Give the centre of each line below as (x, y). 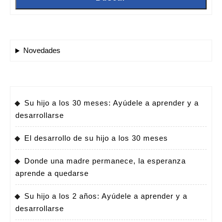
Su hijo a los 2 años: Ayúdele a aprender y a (106, 196)
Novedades (42, 51)
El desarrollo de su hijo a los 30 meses (96, 138)
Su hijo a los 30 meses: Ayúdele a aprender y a (111, 103)
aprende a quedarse (52, 173)
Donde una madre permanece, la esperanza (105, 161)
